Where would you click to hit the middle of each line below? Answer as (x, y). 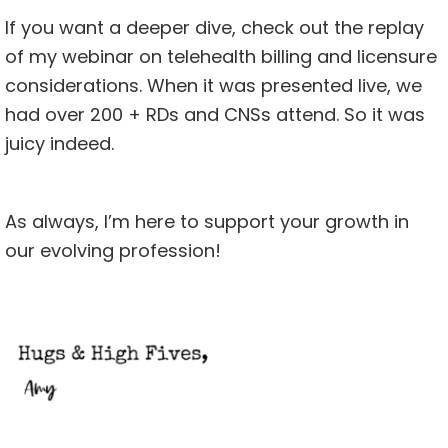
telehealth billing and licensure (299, 57)
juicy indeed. (59, 144)
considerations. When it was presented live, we (213, 86)
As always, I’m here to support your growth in (207, 222)
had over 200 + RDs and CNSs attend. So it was (215, 115)
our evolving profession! (113, 251)
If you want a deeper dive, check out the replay (214, 28)
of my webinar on (83, 57)
